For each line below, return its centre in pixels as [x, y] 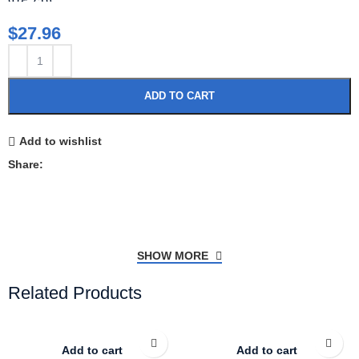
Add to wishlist [60, 141]
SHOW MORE [174, 256]
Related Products [75, 293]
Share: [26, 164]
